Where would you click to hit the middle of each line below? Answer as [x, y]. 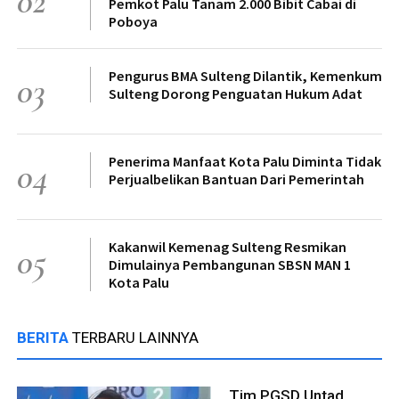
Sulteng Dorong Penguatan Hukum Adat [236, 94]
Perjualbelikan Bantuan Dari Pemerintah [236, 179]
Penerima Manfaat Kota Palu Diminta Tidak [245, 162]
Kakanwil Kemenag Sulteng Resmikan [228, 247]
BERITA [45, 338]
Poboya [133, 22]
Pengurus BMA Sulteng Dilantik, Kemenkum [245, 76]
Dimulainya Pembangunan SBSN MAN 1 [230, 265]
